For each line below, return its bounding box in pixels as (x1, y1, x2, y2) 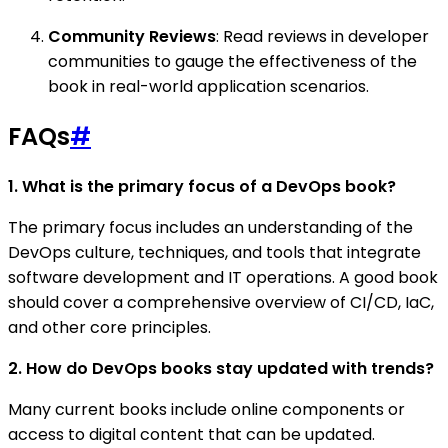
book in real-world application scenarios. (48, 74, 369, 98)
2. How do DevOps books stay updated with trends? (8, 356, 434, 380)
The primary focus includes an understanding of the (8, 215, 413, 239)
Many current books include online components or (8, 397, 405, 421)
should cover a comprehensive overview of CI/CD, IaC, (8, 290, 434, 314)
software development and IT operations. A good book (8, 265, 438, 289)
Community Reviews (48, 24, 216, 48)
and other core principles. (8, 315, 211, 339)
